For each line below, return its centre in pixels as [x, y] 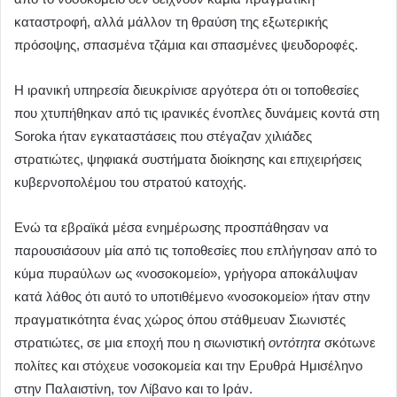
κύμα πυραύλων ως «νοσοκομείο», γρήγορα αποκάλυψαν [186, 273]
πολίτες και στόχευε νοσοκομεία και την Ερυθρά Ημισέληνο [188, 365]
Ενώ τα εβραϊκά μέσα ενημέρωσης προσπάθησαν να [171, 227]
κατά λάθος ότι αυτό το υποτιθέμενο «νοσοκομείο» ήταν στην [192, 296]
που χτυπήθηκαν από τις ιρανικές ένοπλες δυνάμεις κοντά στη [197, 113]
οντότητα [296, 342]
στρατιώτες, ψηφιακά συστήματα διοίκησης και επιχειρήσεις [188, 159]
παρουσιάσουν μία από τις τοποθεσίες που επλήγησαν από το [195, 250]
